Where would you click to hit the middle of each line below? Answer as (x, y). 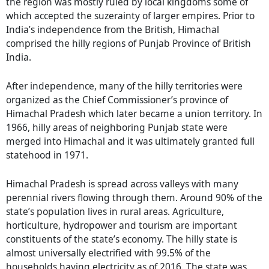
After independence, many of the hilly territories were (124, 86)
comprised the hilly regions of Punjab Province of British (128, 44)
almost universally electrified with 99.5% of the (108, 252)
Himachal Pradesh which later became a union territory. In (134, 113)
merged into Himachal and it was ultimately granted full (130, 141)
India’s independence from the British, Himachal (113, 30)
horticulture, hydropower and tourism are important (122, 225)
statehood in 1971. (47, 155)
